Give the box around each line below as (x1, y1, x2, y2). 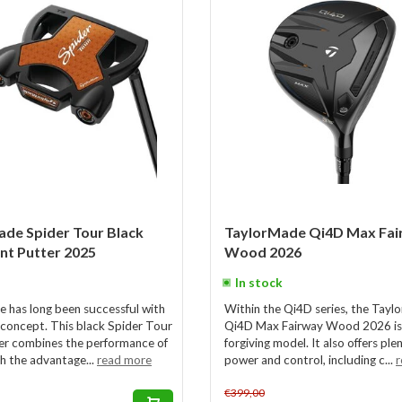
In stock (235, 275, 283, 290)
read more (97, 353, 152, 367)
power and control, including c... (224, 353, 396, 367)
